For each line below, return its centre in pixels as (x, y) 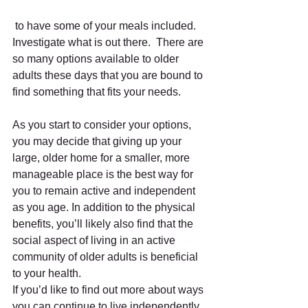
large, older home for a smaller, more (102, 158)
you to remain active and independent (105, 191)
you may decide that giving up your (98, 142)
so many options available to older (97, 59)
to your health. (48, 274)
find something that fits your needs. (99, 92)
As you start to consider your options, (103, 125)
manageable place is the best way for (104, 175)
